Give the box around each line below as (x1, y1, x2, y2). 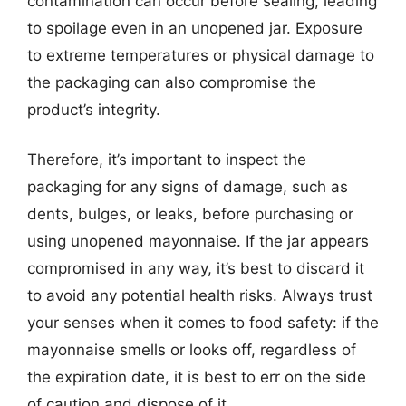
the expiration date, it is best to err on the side (27, 368, 366, 386)
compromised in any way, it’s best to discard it (27, 259, 364, 277)
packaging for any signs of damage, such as (27, 178, 348, 196)
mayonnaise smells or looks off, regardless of (27, 341, 356, 359)
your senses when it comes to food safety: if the (27, 314, 379, 332)
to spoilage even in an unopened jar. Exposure (27, 18, 362, 37)
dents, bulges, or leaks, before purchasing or (27, 205, 353, 223)
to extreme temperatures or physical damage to (27, 45, 374, 64)
